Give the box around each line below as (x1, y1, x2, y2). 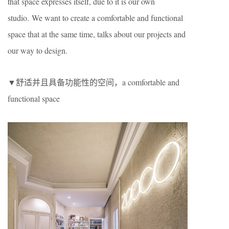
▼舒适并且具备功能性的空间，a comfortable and (8, 77, 179, 87)
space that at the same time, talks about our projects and (8, 29, 186, 39)
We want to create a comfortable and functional (32, 12, 183, 23)
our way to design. (8, 45, 67, 56)
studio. (8, 12, 32, 23)
